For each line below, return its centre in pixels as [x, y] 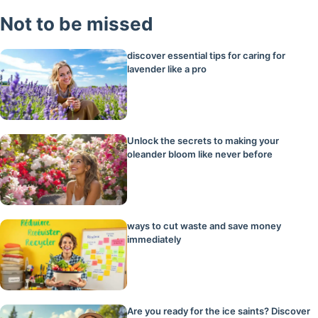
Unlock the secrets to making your [203, 140]
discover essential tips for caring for [207, 55]
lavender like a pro [167, 68]
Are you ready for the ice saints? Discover [219, 311]
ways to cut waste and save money [204, 225]
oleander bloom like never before [200, 154]
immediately [154, 239]
